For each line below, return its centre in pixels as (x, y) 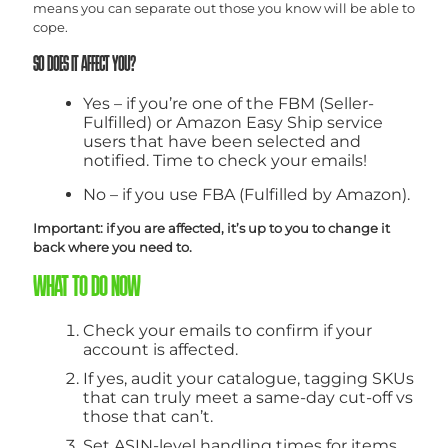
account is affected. (160, 349)
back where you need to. (112, 246)
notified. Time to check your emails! (225, 160)
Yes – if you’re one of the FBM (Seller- (228, 103)
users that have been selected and (222, 141)
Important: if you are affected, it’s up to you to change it (211, 227)
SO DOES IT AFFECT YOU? (85, 65)
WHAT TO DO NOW (86, 288)
